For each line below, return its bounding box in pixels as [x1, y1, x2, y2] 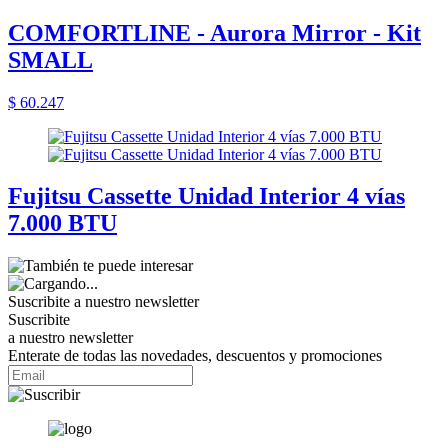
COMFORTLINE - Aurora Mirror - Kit [8, 19, 421, 46]
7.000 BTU [8, 210, 117, 237]
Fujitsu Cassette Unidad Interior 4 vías [8, 183, 405, 210]
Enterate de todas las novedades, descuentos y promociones [8, 347, 382, 365]
